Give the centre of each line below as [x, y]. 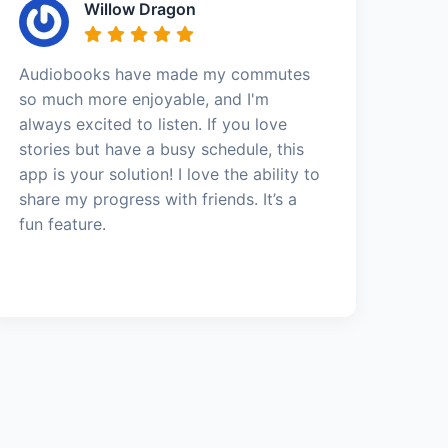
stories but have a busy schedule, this [162, 148]
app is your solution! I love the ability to [170, 173]
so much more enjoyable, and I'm [144, 98]
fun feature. [63, 223]
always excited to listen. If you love [153, 123]
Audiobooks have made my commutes [165, 73]
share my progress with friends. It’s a [158, 198]
